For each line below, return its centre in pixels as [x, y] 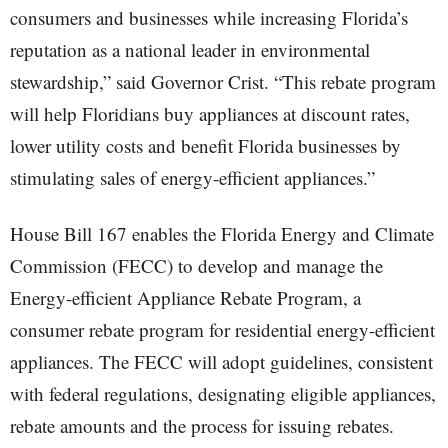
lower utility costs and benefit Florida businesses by [205, 145]
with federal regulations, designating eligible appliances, [223, 393]
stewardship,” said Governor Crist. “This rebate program [223, 81]
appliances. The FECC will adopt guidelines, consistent [221, 361]
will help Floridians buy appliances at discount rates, [210, 113]
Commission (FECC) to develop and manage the [196, 265]
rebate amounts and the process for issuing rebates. [202, 425]
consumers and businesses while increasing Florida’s [209, 17]
